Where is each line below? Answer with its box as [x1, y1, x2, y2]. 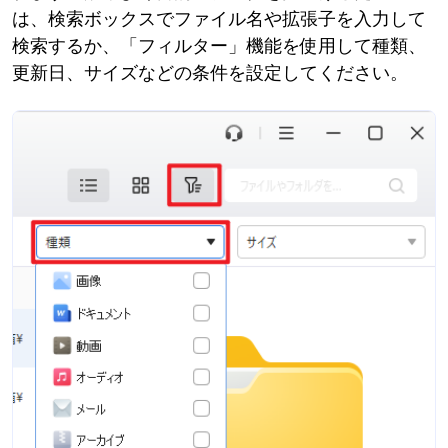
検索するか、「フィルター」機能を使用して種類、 [12, 33, 426, 57]
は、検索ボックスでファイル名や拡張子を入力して [12, 6, 426, 30]
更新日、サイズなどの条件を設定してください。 [12, 60, 408, 84]
